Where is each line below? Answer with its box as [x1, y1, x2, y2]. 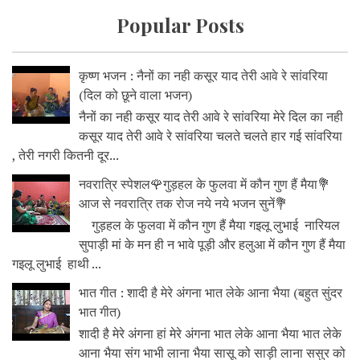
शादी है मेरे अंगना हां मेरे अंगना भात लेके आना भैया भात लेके [79, 325, 342, 343]
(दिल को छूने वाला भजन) [79, 85, 193, 104]
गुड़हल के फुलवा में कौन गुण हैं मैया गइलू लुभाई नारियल [79, 216, 341, 235]
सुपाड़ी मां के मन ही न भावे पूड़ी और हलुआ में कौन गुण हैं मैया [79, 235, 346, 254]
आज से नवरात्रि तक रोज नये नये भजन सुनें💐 [79, 194, 288, 212]
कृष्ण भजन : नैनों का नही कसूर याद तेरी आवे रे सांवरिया [79, 66, 329, 84]
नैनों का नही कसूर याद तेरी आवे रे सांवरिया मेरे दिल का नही [79, 107, 344, 125]
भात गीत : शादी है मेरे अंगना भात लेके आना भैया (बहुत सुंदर [79, 284, 343, 302]
